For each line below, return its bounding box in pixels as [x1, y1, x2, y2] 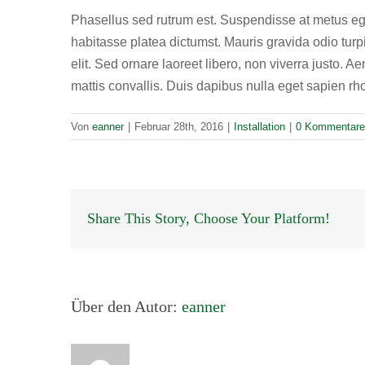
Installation [234, 121, 285, 133]
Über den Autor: [71, 297, 182, 315]
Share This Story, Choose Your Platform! [87, 210, 330, 226]
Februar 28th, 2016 [134, 121, 223, 133]
